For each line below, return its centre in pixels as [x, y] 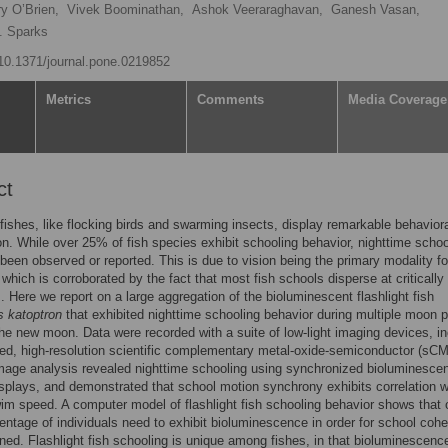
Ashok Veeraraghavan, [257, 9]
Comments [230, 99]
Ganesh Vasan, [375, 9]
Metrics [68, 99]
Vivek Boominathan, [125, 9]
